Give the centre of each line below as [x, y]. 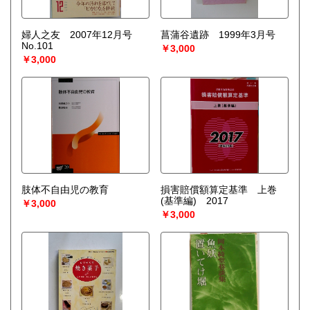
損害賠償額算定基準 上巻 [218, 190]
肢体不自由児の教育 [65, 190]
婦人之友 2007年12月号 [82, 35]
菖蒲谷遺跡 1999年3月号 [218, 35]
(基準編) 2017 [194, 201]
